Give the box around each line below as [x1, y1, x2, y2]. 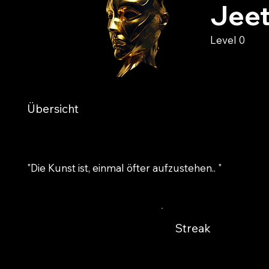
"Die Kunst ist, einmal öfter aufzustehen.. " [26, 162, 222, 175]
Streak [175, 220, 211, 235]
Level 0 [210, 34, 246, 47]
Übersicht [26, 101, 79, 116]
